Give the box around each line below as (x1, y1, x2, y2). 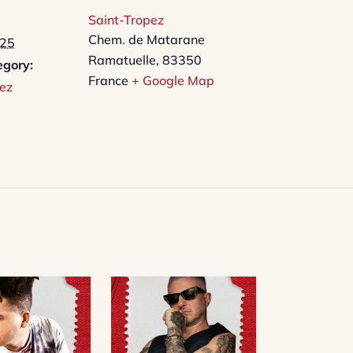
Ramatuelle (88, 52, 156, 69)
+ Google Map (132, 72, 214, 89)
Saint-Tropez (88, 12, 164, 28)
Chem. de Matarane (88, 32, 205, 48)
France (88, 72, 128, 89)
